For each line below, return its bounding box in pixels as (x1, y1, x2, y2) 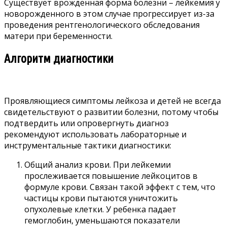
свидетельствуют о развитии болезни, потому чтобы (4, 106, 218, 118)
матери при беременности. (4, 30, 112, 42)
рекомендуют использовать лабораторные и (4, 129, 186, 140)
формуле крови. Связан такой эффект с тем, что (24, 181, 215, 193)
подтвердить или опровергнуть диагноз (4, 118, 169, 129)
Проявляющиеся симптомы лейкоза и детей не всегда (4, 95, 221, 107)
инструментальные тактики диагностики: (4, 140, 171, 152)
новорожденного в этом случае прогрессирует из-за (4, 8, 214, 20)
